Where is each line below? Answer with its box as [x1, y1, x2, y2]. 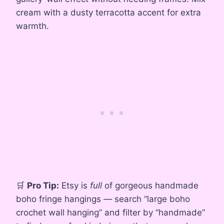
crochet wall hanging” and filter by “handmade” [16, 207, 205, 217]
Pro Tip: [27, 180, 59, 190]
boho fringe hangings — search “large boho [16, 193, 190, 204]
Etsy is [59, 180, 90, 190]
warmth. [16, 20, 49, 31]
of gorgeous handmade [102, 180, 198, 190]
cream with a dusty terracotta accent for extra [16, 7, 201, 17]
